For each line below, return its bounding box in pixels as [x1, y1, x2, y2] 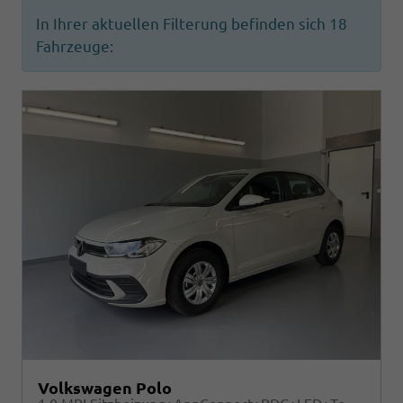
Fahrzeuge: [36, 38, 113, 56]
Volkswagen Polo [38, 379, 172, 398]
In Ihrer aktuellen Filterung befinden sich [36, 15, 329, 33]
